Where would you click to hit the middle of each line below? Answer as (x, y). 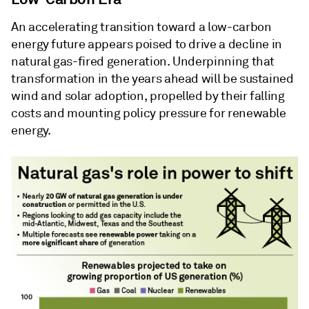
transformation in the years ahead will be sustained (152, 79)
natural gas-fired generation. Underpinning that (143, 62)
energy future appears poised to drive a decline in (147, 44)
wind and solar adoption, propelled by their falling (148, 96)
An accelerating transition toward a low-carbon (141, 27)
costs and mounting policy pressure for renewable (149, 113)
